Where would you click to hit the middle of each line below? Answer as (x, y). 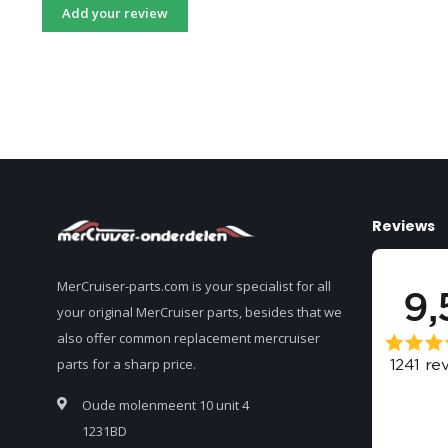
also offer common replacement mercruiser (188, 338)
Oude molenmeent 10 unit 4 (165, 405)
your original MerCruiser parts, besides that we (199, 312)
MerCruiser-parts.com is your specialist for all (194, 286)
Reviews (403, 226)
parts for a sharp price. (126, 364)
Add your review (115, 13)
